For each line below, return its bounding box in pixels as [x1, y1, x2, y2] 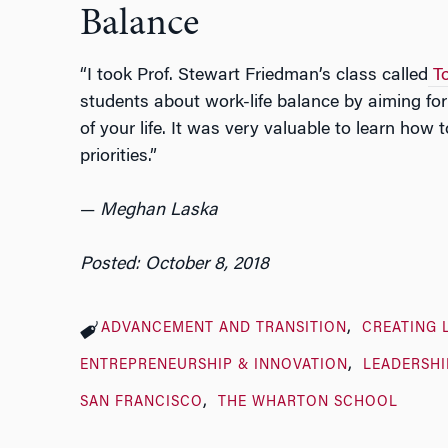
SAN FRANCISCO [79, 396, 203, 411]
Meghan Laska [99, 202, 218, 221]
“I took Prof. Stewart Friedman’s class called [79, 67, 428, 86]
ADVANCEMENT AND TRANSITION [100, 322, 347, 337]
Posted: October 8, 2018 [79, 256, 269, 275]
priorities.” [79, 148, 157, 167]
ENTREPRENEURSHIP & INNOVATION [79, 359, 348, 374]
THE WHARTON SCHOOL [218, 396, 399, 411]
